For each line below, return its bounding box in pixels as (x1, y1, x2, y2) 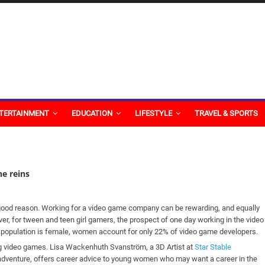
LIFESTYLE (134, 109, 172, 118)
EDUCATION (71, 109, 112, 118)
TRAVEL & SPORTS (194, 109, 258, 118)
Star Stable (195, 243, 231, 251)
